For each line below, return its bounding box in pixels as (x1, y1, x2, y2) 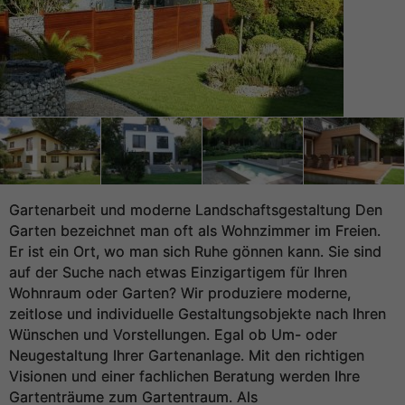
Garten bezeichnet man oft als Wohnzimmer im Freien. (9, 221, 381, 240)
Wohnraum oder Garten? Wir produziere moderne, (9, 284, 351, 302)
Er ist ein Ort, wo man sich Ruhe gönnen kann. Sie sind (9, 242, 381, 260)
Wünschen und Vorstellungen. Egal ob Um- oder (9, 325, 337, 344)
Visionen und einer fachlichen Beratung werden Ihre (9, 367, 360, 385)
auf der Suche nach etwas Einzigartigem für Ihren (9, 263, 347, 281)
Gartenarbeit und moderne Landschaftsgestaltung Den (9, 201, 382, 219)
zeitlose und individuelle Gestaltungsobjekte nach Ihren (9, 305, 386, 323)
